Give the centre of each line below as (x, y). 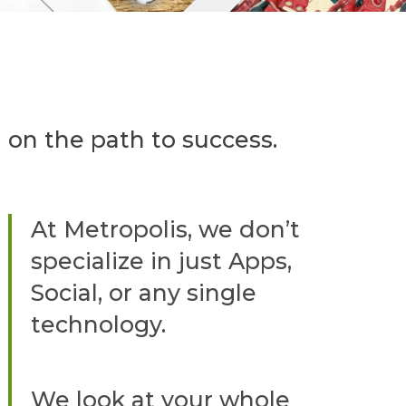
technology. (99, 324)
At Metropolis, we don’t (166, 229)
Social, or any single (144, 292)
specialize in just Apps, (162, 261)
